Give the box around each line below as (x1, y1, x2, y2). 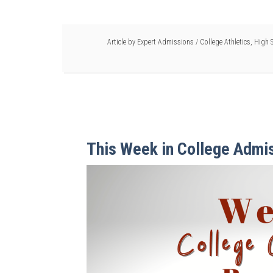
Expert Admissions (137, 38, 194, 47)
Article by (107, 38, 137, 47)
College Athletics (200, 38, 250, 47)
